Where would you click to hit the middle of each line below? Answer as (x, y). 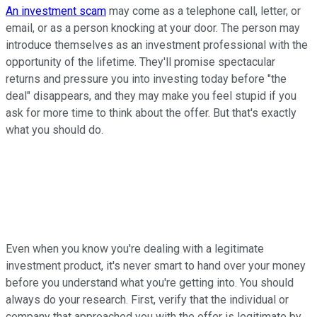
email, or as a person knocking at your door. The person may (153, 28)
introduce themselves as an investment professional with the (157, 45)
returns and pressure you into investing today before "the (146, 79)
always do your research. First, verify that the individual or (147, 300)
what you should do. (54, 130)
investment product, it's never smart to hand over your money (156, 266)
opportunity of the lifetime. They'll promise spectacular (140, 62)
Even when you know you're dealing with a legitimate (135, 249)
